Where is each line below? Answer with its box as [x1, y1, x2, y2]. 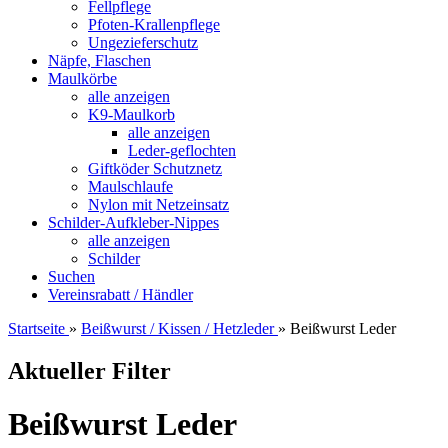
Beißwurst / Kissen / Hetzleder [81, 320, 274, 337]
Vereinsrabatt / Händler [48, 286, 193, 303]
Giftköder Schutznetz [88, 160, 222, 177]
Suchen [48, 268, 95, 285]
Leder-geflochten [128, 142, 236, 159]
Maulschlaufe [88, 178, 173, 195]
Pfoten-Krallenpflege [88, 16, 220, 33]
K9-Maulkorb [88, 106, 175, 123]
